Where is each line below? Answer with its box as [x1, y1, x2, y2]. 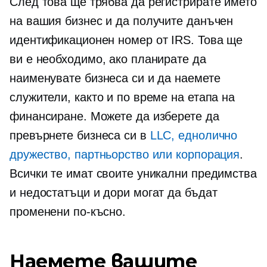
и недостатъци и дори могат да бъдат [10, 186, 218, 199]
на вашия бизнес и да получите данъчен [10, 14, 234, 27]
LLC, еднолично [150, 129, 238, 142]
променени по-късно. [10, 205, 126, 218]
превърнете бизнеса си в [10, 129, 150, 142]
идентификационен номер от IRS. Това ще [10, 33, 243, 46]
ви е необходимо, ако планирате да [10, 52, 206, 66]
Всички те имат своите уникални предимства [10, 167, 257, 180]
